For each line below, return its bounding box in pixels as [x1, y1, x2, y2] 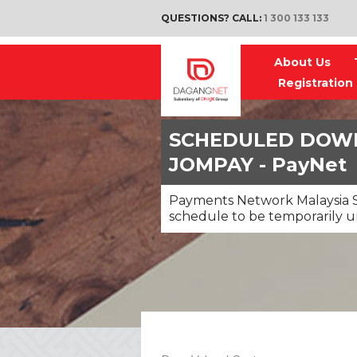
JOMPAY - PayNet [169, 153, 347, 176]
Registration [278, 75, 353, 90]
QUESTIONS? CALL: [161, 12, 264, 24]
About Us [274, 54, 331, 69]
